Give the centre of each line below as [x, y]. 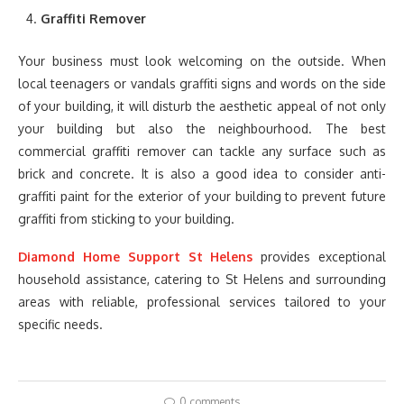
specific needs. [60, 324]
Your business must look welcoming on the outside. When [202, 61]
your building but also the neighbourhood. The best [202, 129]
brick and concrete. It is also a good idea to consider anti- [202, 174]
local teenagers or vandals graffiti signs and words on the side [202, 83]
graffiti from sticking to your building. [126, 219]
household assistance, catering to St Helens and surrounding [202, 279]
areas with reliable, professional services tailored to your [202, 302]
